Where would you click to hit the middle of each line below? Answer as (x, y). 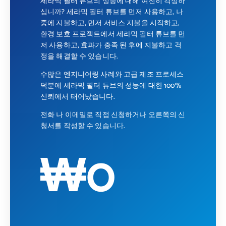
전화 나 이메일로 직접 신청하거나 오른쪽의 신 (113, 116)
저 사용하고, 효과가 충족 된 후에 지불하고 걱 (111, 45)
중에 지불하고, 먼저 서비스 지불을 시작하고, (110, 23)
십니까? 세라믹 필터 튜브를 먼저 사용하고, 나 (112, 12)
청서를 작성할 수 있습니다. (83, 127)
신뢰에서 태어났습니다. (78, 97)
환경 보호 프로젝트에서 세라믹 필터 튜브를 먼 (113, 34)
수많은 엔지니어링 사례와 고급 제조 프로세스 (112, 75)
